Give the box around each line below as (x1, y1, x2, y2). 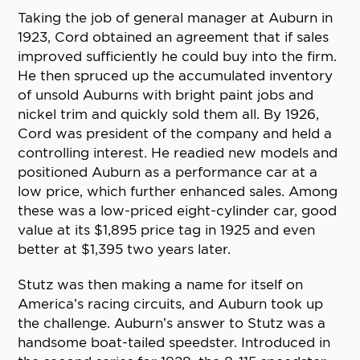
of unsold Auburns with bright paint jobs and (18, 87, 314, 104)
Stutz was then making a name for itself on (18, 276, 304, 293)
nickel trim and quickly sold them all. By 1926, (18, 106, 320, 123)
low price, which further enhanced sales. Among (18, 183, 338, 200)
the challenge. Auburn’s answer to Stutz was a (18, 315, 326, 332)
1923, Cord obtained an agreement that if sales (18, 29, 329, 46)
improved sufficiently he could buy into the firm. (18, 48, 337, 65)
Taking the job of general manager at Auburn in (18, 10, 333, 27)
